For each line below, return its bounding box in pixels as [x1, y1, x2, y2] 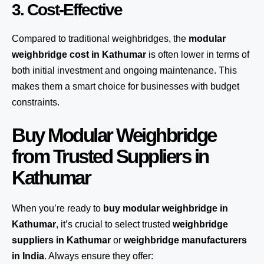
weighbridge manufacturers [124, 235, 247, 245]
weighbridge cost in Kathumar [12, 49, 146, 60]
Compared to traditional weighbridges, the [12, 34, 189, 44]
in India [12, 251, 44, 261]
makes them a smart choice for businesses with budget [12, 81, 239, 91]
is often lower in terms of [146, 49, 249, 60]
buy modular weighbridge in [103, 203, 228, 213]
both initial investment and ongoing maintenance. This [12, 65, 237, 75]
